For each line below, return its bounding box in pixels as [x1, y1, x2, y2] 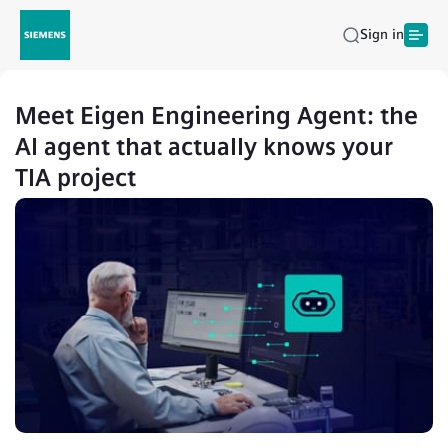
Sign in [360, 26, 404, 43]
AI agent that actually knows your [15, 132, 393, 161]
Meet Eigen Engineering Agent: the [15, 101, 418, 130]
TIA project [15, 163, 136, 192]
